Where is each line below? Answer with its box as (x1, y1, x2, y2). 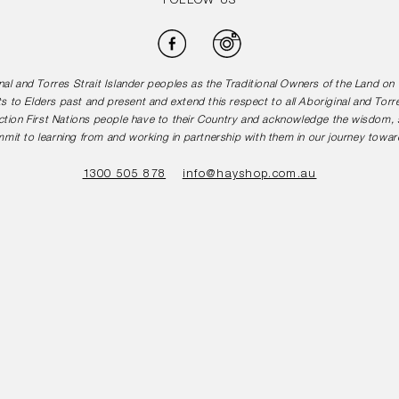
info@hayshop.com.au (182, 169, 317, 181)
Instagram (240, 31, 302, 43)
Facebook (185, 31, 243, 43)
